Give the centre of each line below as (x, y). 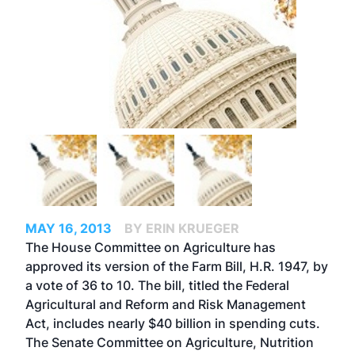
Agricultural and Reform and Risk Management (166, 304)
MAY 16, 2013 (69, 228)
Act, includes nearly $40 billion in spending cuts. (173, 323)
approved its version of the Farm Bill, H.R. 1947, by (177, 266)
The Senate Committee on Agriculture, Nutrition (170, 342)
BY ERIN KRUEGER (182, 228)
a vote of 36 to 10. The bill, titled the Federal (157, 285)
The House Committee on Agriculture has (151, 247)
